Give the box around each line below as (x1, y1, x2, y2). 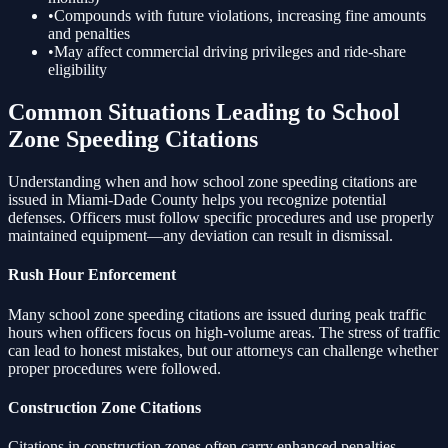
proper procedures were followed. (8, 359, 221, 377)
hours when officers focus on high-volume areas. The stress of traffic (8, 323, 440, 341)
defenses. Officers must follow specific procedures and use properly (8, 209, 434, 227)
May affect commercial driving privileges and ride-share (54, 43, 406, 61)
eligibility (48, 61, 107, 79)
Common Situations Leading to (8, 99, 332, 126)
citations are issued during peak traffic (184, 305, 426, 323)
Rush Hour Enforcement (8, 266, 176, 284)
